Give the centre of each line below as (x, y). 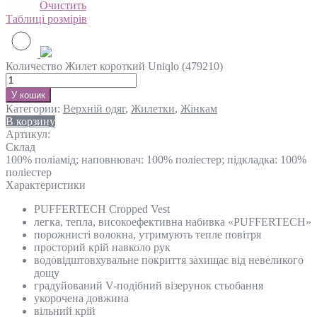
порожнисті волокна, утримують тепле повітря (148, 234)
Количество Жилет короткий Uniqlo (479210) (114, 66)
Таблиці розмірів (46, 18)
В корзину (30, 121)
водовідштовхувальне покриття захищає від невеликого (169, 260)
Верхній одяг (94, 108)
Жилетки (153, 108)
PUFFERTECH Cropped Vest (102, 209)
